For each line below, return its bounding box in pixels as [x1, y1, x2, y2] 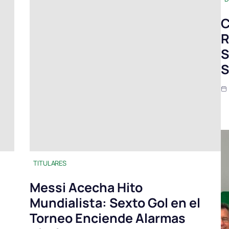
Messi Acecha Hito [30, 178, 143, 197]
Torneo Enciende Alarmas [30, 209, 186, 227]
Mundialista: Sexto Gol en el [30, 194, 200, 212]
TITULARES [33, 158, 67, 168]
